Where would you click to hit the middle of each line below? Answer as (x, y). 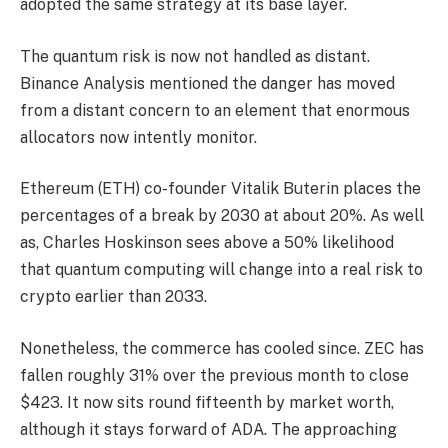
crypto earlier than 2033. (113, 297)
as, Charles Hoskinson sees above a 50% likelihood (207, 243)
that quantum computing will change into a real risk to (221, 270)
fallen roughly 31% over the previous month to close (214, 375)
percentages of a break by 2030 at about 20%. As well (222, 216)
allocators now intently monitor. (138, 137)
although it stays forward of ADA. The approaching (208, 429)
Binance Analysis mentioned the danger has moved (207, 83)
